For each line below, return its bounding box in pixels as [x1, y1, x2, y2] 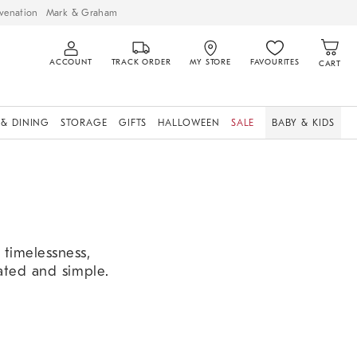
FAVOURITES [249, 57, 300, 67]
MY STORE [190, 57, 231, 67]
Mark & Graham [45, 6, 118, 18]
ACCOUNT [49, 57, 92, 67]
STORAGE [61, 117, 108, 128]
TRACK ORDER [111, 57, 171, 67]
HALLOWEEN [158, 117, 220, 128]
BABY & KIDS [272, 117, 335, 128]
